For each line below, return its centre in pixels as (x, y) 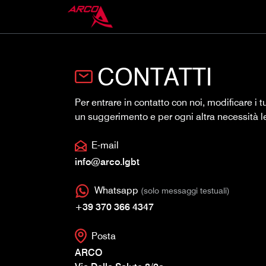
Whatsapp (118, 191)
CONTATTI (155, 76)
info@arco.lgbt (107, 161)
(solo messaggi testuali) (185, 191)
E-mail (105, 145)
